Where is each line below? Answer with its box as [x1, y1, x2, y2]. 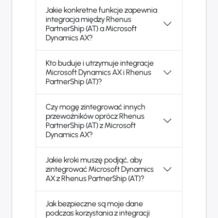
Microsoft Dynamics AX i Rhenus [46, 68, 151, 77]
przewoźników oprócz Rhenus [46, 111, 145, 121]
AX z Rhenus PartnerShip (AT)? [46, 174, 144, 183]
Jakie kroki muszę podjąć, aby [46, 155, 142, 165]
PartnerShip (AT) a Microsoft [46, 24, 137, 34]
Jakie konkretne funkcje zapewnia [46, 5, 157, 15]
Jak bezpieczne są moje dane [46, 199, 143, 209]
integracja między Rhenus [46, 15, 131, 24]
